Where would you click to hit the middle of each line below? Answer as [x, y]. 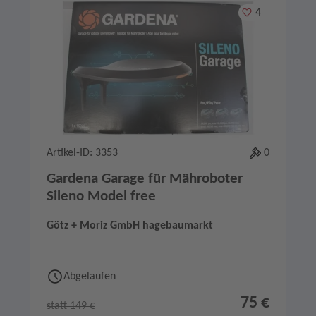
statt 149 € [71, 306]
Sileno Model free [101, 197]
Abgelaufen [90, 277]
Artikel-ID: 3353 [82, 153]
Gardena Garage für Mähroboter [145, 179]
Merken [258, 12]
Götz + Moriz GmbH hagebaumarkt [130, 226]
